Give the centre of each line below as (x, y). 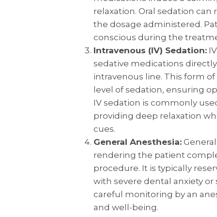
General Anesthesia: (137, 142)
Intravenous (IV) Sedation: (150, 50)
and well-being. (126, 207)
